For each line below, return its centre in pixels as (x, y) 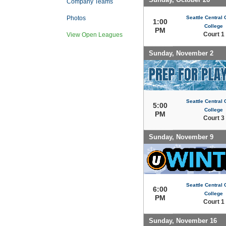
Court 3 (214, 118)
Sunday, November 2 (181, 53)
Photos (76, 18)
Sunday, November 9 (181, 137)
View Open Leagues (95, 35)
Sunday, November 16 (183, 220)
